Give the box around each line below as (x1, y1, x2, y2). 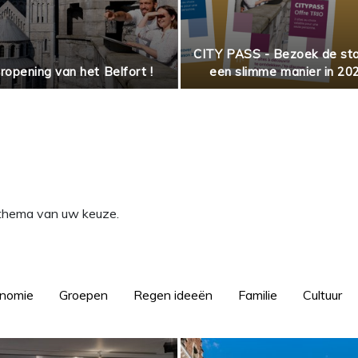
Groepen (59, 286, 108, 303)
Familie (238, 286, 277, 303)
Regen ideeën (133, 286, 213, 303)
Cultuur (303, 286, 342, 303)
